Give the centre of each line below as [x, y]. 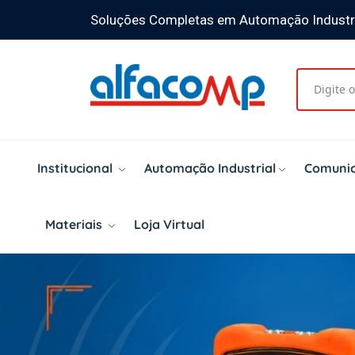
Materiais [75, 224]
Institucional [76, 168]
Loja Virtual [169, 224]
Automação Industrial [210, 168]
